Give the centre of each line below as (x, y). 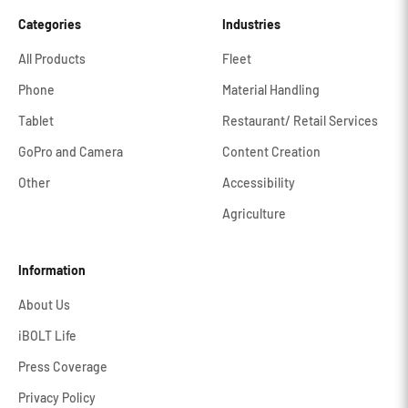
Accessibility (259, 183)
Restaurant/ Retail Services (300, 121)
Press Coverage (63, 367)
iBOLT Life (47, 336)
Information (52, 270)
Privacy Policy (57, 398)
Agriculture (254, 214)
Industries (251, 24)
